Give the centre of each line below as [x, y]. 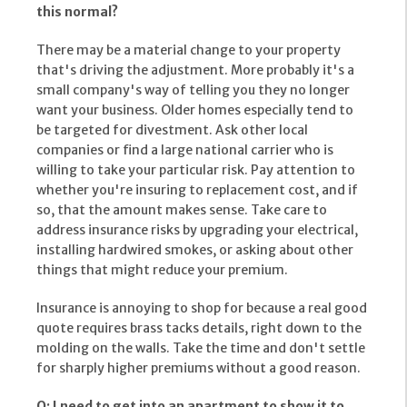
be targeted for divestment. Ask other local [172, 130]
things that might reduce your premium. [162, 270]
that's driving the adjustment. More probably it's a [195, 70]
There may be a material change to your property [189, 50]
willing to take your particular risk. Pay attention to [196, 170]
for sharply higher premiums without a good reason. [199, 368]
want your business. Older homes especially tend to [195, 110]
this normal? [77, 12]
